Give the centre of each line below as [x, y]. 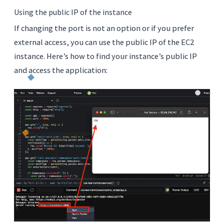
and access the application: [61, 70]
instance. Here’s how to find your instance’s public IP [105, 56]
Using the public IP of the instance [73, 12]
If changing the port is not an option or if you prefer [104, 28]
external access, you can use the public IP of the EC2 [104, 42]
